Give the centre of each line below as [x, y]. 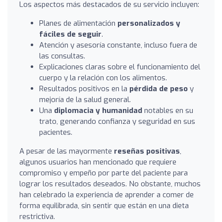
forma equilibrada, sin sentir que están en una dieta [104, 205]
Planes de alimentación [78, 23]
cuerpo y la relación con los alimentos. [103, 78]
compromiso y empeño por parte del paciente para [104, 173]
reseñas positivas [147, 151]
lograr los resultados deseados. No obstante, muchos [110, 184]
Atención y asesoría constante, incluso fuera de [118, 45]
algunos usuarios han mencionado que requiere [98, 162]
